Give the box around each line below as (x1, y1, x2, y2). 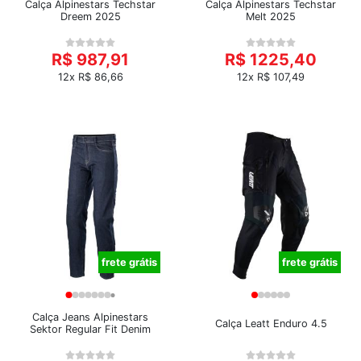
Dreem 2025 (60, 10, 121, 23)
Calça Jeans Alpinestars (32, 311, 148, 323)
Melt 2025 (246, 10, 296, 23)
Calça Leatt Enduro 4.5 (214, 317, 327, 330)
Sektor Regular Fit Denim (30, 323, 151, 335)
